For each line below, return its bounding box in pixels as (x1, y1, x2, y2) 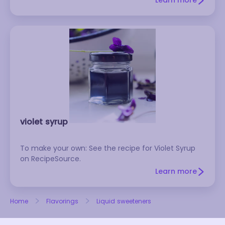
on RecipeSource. (20, 154, 81, 164)
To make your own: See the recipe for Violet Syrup (20, 143, 195, 153)
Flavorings (46, 197, 78, 205)
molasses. (20, 4, 55, 14)
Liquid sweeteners (96, 197, 151, 205)
